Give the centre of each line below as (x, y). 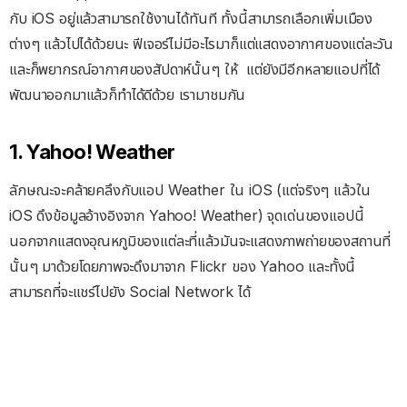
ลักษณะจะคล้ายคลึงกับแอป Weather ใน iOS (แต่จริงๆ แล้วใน (190, 190)
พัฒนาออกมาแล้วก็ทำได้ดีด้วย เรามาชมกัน (128, 94)
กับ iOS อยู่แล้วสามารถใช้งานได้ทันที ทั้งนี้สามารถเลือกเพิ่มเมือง (191, 18)
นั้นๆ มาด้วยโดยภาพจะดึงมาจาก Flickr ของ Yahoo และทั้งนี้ (183, 267)
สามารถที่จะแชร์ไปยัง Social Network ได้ (130, 292)
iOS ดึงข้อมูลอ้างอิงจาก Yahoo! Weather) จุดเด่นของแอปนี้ (187, 216)
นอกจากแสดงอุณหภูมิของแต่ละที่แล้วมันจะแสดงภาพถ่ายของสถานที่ (200, 241)
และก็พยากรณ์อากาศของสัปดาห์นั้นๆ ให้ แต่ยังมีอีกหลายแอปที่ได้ (195, 69)
